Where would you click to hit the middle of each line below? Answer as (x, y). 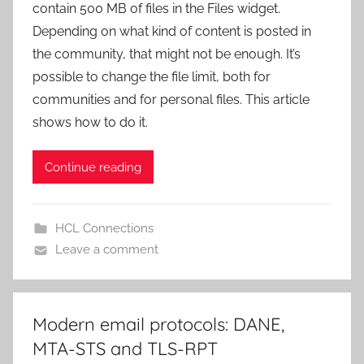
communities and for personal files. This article (171, 100)
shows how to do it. (90, 123)
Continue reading (93, 167)
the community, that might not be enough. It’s (167, 54)
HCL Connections (104, 229)
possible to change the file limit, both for (152, 77)
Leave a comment (106, 250)
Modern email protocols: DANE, (158, 325)
